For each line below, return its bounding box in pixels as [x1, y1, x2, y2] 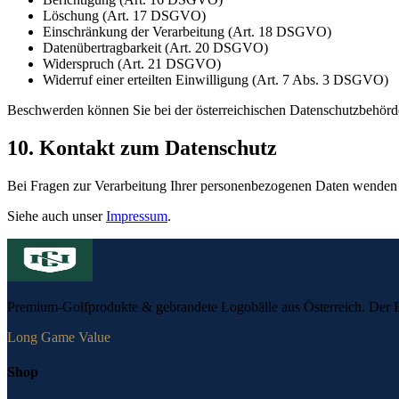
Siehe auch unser [7, 208, 106, 224]
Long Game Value [7, 329, 110, 345]
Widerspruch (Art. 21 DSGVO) [43, 56, 221, 72]
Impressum [106, 208, 167, 224]
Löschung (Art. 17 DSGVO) [43, 8, 206, 24]
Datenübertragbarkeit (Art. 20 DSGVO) [43, 40, 268, 56]
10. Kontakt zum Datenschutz [7, 136, 277, 160]
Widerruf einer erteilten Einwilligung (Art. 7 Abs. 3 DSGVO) [43, 72, 388, 88]
